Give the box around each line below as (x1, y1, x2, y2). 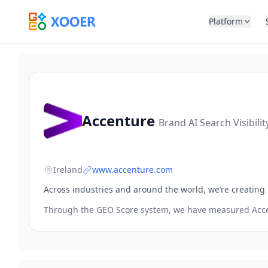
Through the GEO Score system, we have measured (44, 204, 252, 215)
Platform (209, 16, 243, 27)
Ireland (53, 164, 83, 175)
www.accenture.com (92, 164, 173, 175)
